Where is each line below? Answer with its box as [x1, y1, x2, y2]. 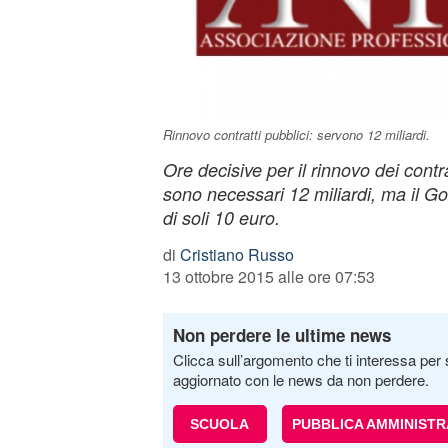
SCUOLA [190, 416, 249, 432]
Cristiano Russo [179, 243, 294, 266]
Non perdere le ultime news [172, 323, 391, 347]
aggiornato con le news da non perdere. [172, 369, 429, 390]
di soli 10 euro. [162, 205, 280, 230]
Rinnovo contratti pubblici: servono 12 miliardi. [162, 125, 430, 144]
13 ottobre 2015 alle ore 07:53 [162, 265, 375, 288]
